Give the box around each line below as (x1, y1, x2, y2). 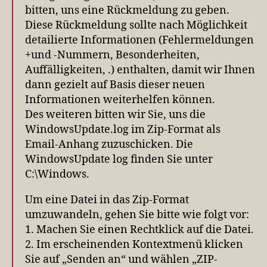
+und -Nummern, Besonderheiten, (25, 48, 200, 62)
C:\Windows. (25, 167, 89, 181)
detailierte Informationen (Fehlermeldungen (25, 33, 254, 47)
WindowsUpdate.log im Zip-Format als (25, 122, 221, 136)
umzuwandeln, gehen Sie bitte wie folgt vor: (25, 207, 249, 222)
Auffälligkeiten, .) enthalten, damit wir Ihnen (25, 63, 255, 77)
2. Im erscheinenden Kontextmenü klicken (25, 237, 243, 252)
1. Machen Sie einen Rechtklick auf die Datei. (25, 222, 254, 237)
